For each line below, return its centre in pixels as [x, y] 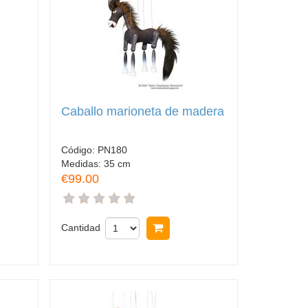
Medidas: [82, 163]
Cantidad [80, 227]
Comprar [193, 228]
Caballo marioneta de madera [142, 111]
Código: [79, 150]
